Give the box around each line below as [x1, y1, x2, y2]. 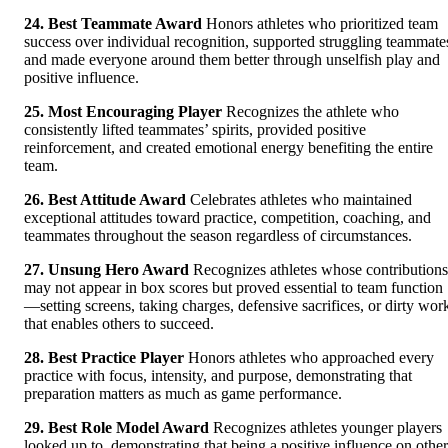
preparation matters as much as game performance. [24, 384, 342, 402]
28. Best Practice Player [24, 348, 184, 366]
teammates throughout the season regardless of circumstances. [24, 226, 412, 244]
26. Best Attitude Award [24, 190, 186, 208]
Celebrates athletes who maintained [186, 190, 412, 208]
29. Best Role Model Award [24, 418, 209, 436]
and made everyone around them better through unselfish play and [24, 50, 440, 68]
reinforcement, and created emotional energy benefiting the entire [24, 138, 433, 156]
